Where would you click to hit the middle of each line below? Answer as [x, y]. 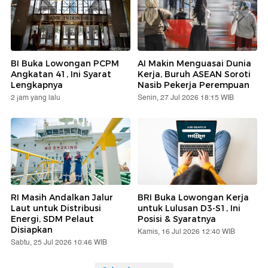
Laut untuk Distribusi [56, 208]
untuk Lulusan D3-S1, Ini [189, 208]
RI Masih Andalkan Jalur [62, 198]
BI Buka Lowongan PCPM [65, 63]
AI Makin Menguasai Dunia [194, 63]
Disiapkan [32, 230]
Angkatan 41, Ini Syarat [61, 74]
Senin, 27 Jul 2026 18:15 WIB [186, 98]
